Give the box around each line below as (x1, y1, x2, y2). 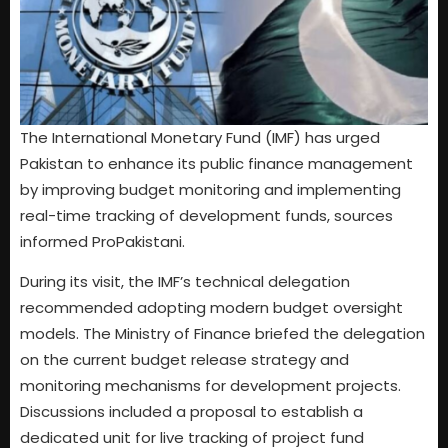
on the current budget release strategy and (20, 349, 349, 371)
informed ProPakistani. (20, 230, 185, 252)
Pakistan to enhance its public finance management (20, 152, 413, 174)
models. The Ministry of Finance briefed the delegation (20, 323, 425, 345)
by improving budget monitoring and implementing (20, 178, 401, 200)
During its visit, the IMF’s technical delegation (20, 271, 350, 293)
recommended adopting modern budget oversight (20, 297, 403, 319)
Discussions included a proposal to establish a (20, 401, 363, 423)
